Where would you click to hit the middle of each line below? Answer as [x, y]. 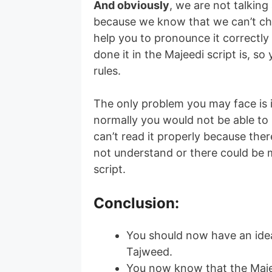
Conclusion [134, 203]
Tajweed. [150, 252]
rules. [107, 71]
